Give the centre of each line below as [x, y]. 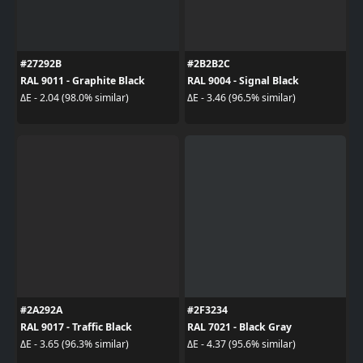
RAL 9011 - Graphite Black [82, 80]
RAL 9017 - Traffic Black [76, 327]
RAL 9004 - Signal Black [243, 80]
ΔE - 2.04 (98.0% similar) [74, 98]
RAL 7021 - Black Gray [239, 327]
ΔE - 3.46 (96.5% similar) [241, 98]
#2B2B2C [209, 63]
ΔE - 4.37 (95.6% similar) [241, 344]
